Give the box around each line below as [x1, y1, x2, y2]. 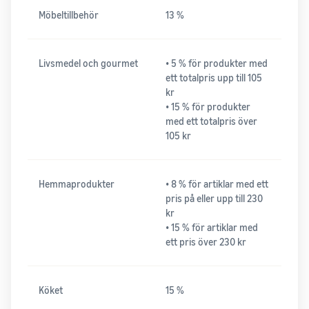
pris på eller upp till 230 [166, 192, 263, 205]
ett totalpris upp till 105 [166, 72, 262, 84]
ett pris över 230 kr [166, 236, 246, 248]
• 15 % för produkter [166, 101, 250, 113]
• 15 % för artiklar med [166, 221, 258, 234]
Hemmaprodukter [39, 178, 114, 190]
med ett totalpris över [166, 115, 257, 128]
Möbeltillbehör [39, 9, 99, 21]
